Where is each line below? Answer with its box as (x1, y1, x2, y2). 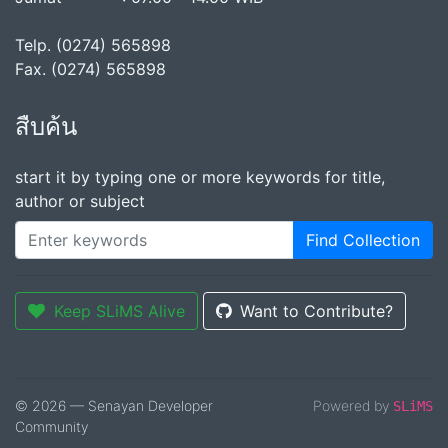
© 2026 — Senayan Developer (15, 397, 213, 415)
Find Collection (306, 230, 420, 251)
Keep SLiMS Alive (54, 301, 185, 322)
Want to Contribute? (240, 301, 393, 322)
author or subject (15, 191, 145, 212)
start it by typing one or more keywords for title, (15, 167, 385, 188)
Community (15, 418, 88, 436)
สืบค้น (15, 112, 77, 142)
